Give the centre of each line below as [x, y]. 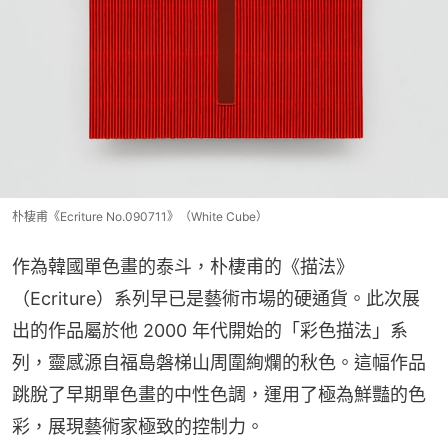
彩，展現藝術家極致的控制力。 [138, 427]
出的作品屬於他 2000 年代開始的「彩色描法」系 [210, 331]
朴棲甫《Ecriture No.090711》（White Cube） [140, 217]
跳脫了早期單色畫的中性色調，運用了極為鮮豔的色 [219, 395]
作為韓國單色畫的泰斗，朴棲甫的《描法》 [183, 267]
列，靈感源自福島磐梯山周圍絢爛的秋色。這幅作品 [219, 363]
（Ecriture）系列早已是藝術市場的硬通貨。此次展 [216, 299]
